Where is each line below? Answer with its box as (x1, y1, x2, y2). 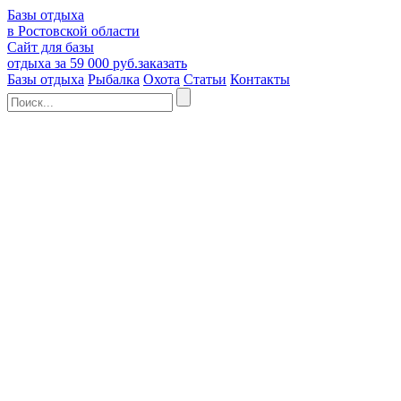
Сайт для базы (7, 39, 94, 55)
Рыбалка (88, 72, 140, 87)
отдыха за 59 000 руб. (7, 55, 138, 71)
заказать (138, 55, 187, 71)
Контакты (230, 72, 290, 87)
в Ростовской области (7, 23, 140, 38)
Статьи (183, 72, 226, 87)
